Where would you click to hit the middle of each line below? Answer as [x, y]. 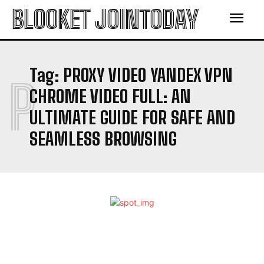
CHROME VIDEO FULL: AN [110, 96]
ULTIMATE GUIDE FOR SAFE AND [132, 117]
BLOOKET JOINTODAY [105, 19]
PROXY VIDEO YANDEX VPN [148, 75]
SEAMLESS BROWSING [103, 138]
